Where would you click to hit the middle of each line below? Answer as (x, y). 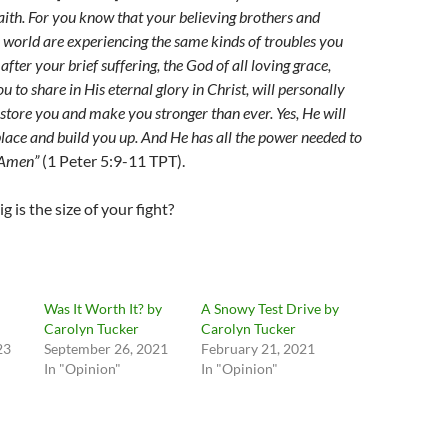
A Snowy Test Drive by (269, 308)
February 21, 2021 (257, 348)
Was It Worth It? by (103, 308)
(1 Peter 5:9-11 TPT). (113, 160)
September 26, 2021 (106, 348)
